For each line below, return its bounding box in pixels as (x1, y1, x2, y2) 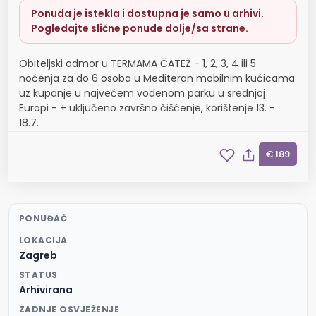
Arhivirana (19, 283, 73, 298)
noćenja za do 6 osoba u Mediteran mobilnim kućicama (19, 71, 295, 86)
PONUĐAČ (19, 212, 68, 225)
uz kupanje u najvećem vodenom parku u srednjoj (19, 86, 265, 101)
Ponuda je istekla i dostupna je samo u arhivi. (31, 6, 264, 21)
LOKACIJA (19, 234, 68, 247)
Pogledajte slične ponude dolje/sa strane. (31, 21, 248, 36)
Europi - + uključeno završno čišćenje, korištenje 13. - (19, 101, 275, 116)
